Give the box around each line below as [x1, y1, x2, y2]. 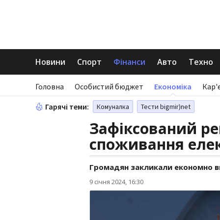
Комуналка [97, 102, 129, 111]
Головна [35, 82, 64, 91]
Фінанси [113, 56, 145, 67]
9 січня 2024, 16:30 [89, 177, 143, 186]
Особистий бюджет [75, 82, 143, 91]
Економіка [154, 82, 192, 91]
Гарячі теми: [45, 102, 89, 111]
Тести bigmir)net [141, 102, 191, 111]
